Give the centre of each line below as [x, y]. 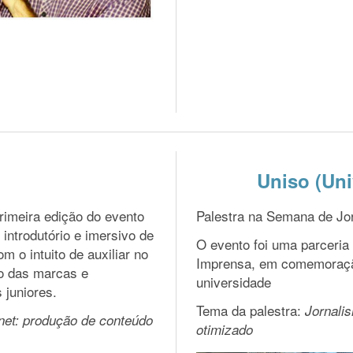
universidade [234, 282]
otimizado [225, 329]
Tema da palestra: [251, 310]
